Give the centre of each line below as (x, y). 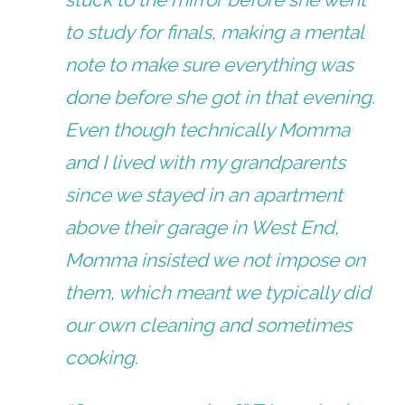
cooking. (102, 358)
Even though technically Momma (208, 130)
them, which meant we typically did (218, 293)
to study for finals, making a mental (215, 33)
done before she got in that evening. (221, 98)
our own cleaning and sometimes (209, 325)
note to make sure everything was (210, 65)
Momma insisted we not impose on (216, 260)
